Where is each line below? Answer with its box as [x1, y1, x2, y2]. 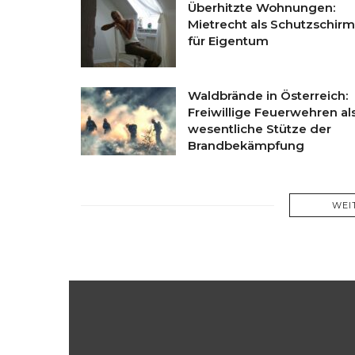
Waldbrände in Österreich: [188, 88, 348, 104]
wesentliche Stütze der [188, 121, 331, 137]
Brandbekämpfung [188, 138, 304, 154]
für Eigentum [188, 33, 269, 49]
